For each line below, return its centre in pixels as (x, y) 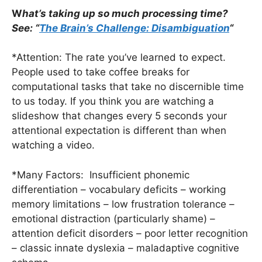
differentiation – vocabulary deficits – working (119, 189)
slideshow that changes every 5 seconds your (119, 116)
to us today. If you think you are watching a (113, 101)
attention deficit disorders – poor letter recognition (130, 233)
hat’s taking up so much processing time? (125, 13)
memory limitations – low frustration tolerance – (123, 204)
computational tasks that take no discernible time (128, 87)
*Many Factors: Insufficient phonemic (101, 175)
